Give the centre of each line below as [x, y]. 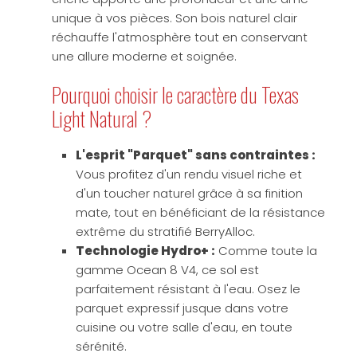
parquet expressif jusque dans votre [182, 308]
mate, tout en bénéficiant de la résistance [200, 212]
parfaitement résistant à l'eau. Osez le [188, 288]
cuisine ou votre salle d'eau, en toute [184, 327]
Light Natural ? [102, 118]
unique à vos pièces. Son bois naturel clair [175, 18]
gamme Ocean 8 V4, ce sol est [167, 269]
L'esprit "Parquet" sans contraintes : [196, 155]
